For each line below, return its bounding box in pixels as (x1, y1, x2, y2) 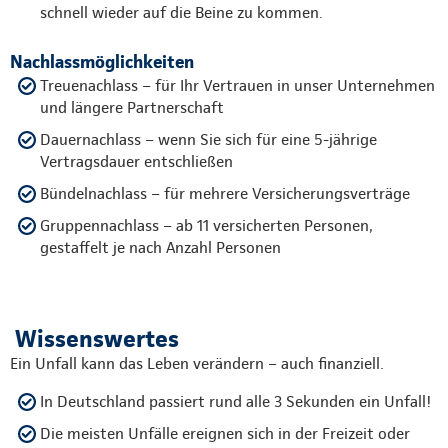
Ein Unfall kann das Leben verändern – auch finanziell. (10, 353, 384, 373)
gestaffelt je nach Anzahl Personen (40, 237, 281, 257)
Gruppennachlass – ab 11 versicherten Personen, (40, 215, 373, 235)
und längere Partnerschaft (40, 97, 224, 117)
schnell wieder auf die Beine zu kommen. (40, 2, 323, 22)
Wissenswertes (15, 323, 179, 353)
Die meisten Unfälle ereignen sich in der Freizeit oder (40, 423, 410, 443)
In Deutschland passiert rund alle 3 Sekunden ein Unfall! (40, 391, 431, 411)
